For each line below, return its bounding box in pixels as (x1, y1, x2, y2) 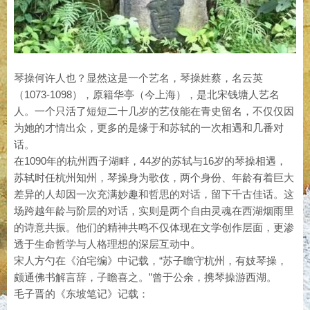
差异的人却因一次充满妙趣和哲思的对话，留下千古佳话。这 (14, 188, 294, 201)
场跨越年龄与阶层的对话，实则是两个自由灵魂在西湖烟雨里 (14, 205, 294, 217)
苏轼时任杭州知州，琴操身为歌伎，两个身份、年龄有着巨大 (14, 172, 294, 184)
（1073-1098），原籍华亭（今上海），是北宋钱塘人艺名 (14, 89, 280, 101)
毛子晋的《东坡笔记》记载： (14, 288, 149, 300)
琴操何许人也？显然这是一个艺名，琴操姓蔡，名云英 (14, 72, 263, 84)
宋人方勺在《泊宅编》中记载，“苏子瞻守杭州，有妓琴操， (14, 255, 287, 267)
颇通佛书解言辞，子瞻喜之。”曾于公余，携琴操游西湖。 (14, 271, 277, 284)
